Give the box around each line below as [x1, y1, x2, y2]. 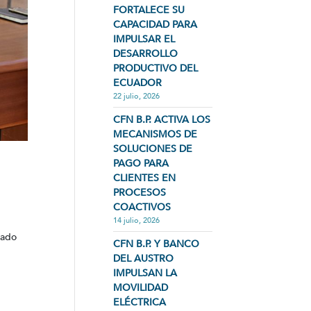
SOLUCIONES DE [113, 142, 193, 155]
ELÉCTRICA [113, 296, 167, 309]
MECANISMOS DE [113, 128, 198, 141]
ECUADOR [113, 76, 162, 90]
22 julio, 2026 [113, 91, 160, 101]
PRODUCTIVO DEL [113, 62, 199, 75]
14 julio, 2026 [113, 215, 160, 226]
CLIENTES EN [113, 171, 176, 185]
